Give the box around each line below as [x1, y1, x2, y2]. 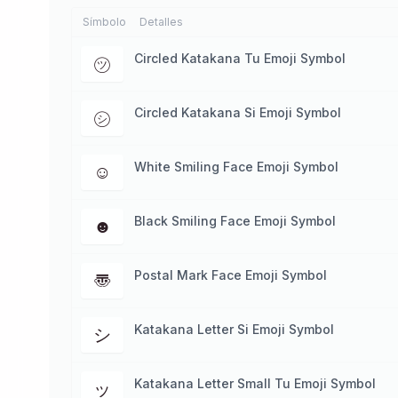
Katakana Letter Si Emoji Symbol [134, 322, 334, 337]
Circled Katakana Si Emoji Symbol [134, 105, 341, 120]
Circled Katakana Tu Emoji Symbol [134, 51, 346, 66]
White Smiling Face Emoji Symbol [134, 159, 338, 174]
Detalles [139, 15, 183, 28]
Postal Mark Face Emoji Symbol [134, 267, 327, 283]
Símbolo [82, 15, 126, 28]
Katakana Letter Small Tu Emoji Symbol [134, 376, 376, 391]
